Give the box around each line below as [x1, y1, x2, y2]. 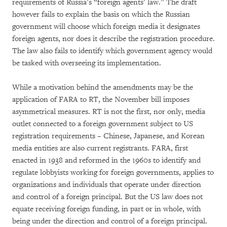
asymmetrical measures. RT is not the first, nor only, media [12, 107, 205, 117]
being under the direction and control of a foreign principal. [12, 216, 207, 226]
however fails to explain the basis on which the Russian [12, 10, 190, 19]
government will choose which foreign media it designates [12, 22, 200, 31]
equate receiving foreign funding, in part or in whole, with [12, 204, 201, 214]
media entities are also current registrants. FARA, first [12, 143, 188, 153]
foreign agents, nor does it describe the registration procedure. [12, 34, 215, 44]
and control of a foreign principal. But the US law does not [12, 192, 203, 202]
